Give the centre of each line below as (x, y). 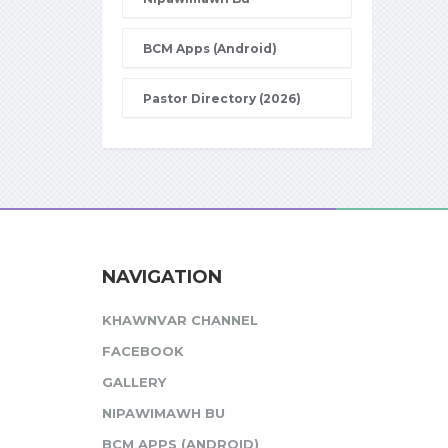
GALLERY (134, 382)
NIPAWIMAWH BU (163, 413)
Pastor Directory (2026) (222, 98)
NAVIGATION (162, 277)
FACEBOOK (143, 351)
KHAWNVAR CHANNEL (180, 320)
